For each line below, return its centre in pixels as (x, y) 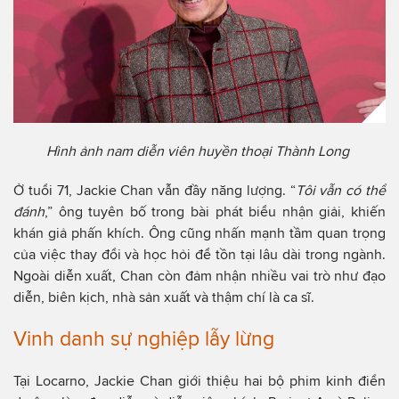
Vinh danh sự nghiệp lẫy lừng (144, 338)
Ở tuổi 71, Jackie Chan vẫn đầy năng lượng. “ (155, 190)
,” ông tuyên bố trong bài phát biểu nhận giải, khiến (215, 211)
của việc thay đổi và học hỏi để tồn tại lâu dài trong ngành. (199, 254)
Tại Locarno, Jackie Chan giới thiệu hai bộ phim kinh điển (199, 380)
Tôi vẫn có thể (340, 190)
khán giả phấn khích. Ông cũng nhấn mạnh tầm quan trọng (199, 232)
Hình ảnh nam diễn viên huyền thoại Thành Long (199, 151)
